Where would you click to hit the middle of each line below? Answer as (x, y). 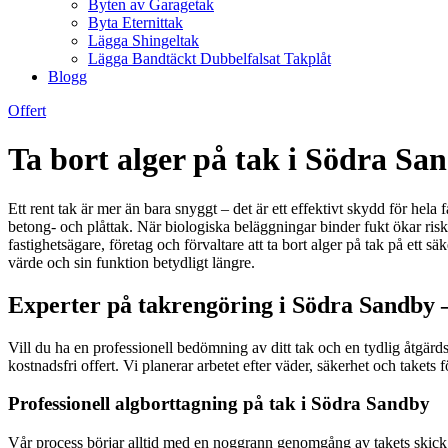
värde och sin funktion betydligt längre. (131, 262)
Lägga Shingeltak (143, 40)
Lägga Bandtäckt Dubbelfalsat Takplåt (209, 58)
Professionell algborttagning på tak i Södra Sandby (219, 404)
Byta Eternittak (135, 22)
